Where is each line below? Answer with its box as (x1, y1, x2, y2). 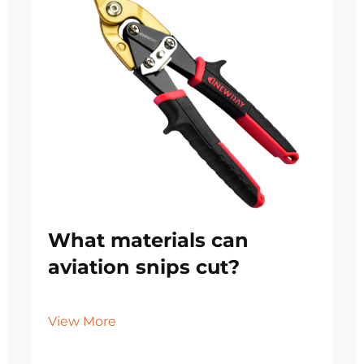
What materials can (48, 228, 249, 252)
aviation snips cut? (48, 255, 240, 279)
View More (48, 314, 116, 329)
